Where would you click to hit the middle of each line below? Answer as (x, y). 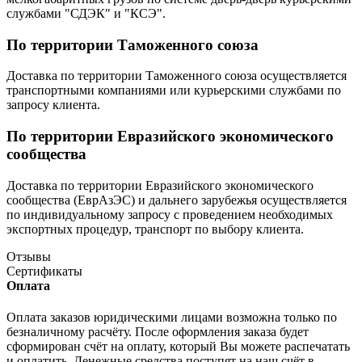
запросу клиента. (53, 105)
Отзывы (29, 256)
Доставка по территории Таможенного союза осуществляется (177, 76)
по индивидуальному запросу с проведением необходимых (170, 214)
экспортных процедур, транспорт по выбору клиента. (155, 229)
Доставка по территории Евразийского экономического (160, 185)
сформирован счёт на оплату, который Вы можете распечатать (178, 346)
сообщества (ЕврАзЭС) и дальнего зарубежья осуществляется (177, 200)
